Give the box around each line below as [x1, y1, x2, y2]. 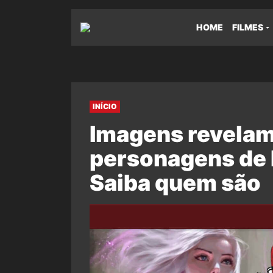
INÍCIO [93, 102, 117, 111]
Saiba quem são [90, 169, 261, 196]
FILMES [232, 22, 263, 32]
